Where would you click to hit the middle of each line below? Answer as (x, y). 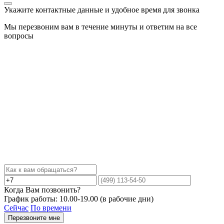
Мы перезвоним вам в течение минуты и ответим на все (100, 27)
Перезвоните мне (34, 218)
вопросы (19, 36)
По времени (51, 208)
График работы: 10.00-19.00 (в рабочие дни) (79, 199)
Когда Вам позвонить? (42, 190)
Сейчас (16, 208)
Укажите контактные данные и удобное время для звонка (102, 10)
